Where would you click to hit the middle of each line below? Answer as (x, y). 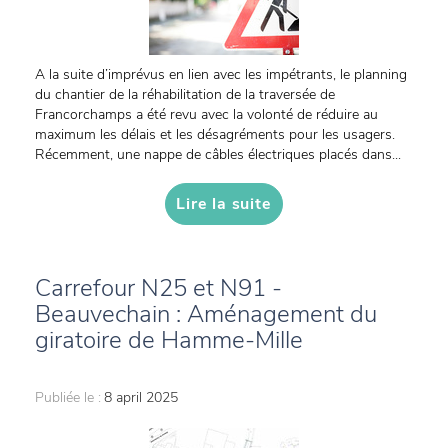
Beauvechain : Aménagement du (206, 314)
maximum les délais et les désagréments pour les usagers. (215, 134)
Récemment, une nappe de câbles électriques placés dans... (218, 154)
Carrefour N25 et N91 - (158, 288)
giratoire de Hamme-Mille (169, 340)
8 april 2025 (141, 397)
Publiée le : (68, 397)
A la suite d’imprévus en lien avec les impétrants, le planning (221, 74)
